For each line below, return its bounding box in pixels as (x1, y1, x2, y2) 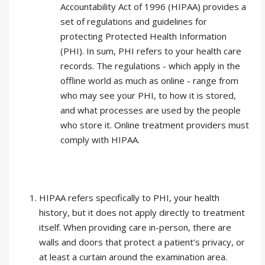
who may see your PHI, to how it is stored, (60, 89, 236, 101)
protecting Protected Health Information (60, 30, 227, 42)
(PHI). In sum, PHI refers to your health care (60, 45, 241, 57)
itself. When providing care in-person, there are (39, 221, 231, 233)
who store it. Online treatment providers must (60, 119, 249, 131)
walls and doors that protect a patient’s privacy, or (39, 236, 245, 248)
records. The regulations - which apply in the (60, 60, 240, 72)
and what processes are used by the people (60, 104, 241, 116)
